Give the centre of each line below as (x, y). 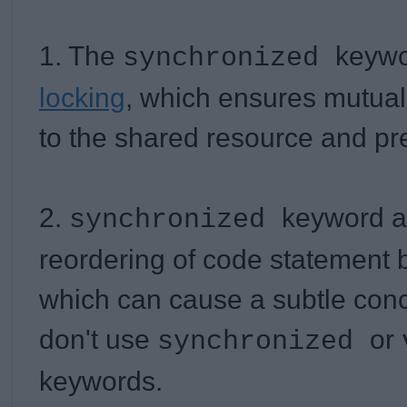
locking (82, 97)
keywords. (101, 381)
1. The (81, 55)
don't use (98, 339)
